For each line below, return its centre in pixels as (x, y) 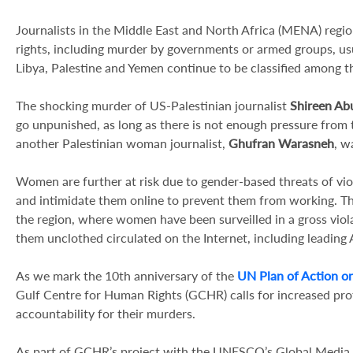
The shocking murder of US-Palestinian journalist (153, 105)
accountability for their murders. (106, 313)
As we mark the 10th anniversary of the (126, 275)
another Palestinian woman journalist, (122, 143)
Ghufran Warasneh (281, 143)
